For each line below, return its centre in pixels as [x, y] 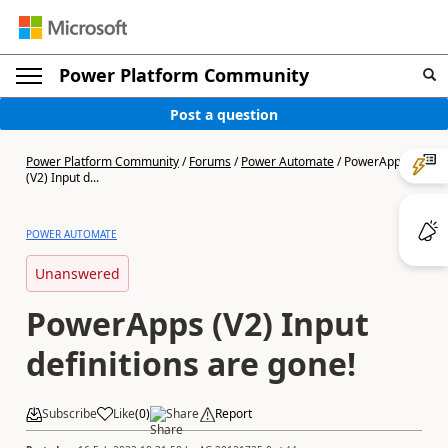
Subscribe [69, 413]
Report [233, 413]
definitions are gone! [191, 363]
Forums [210, 161]
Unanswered [77, 273]
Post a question [224, 114]
